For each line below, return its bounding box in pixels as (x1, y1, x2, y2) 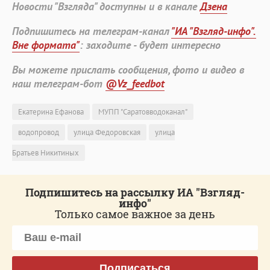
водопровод (18, 127, 59, 137)
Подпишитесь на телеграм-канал (12, 24, 171, 38)
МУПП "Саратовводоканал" (98, 106, 187, 117)
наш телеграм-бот (12, 76, 105, 90)
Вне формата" (12, 37, 80, 52)
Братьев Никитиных (12, 147, 79, 158)
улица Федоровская (74, 127, 140, 137)
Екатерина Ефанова (18, 106, 84, 117)
